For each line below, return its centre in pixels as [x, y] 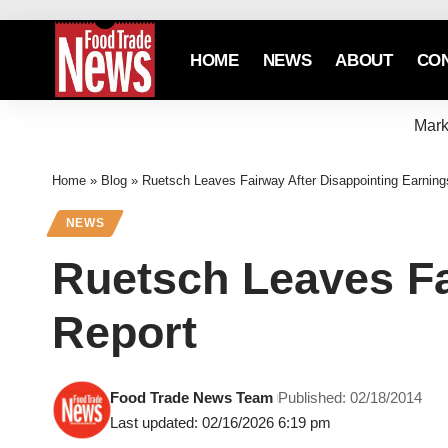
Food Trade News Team [192, 398]
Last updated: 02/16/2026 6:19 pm [221, 423]
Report [124, 333]
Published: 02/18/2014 [350, 398]
